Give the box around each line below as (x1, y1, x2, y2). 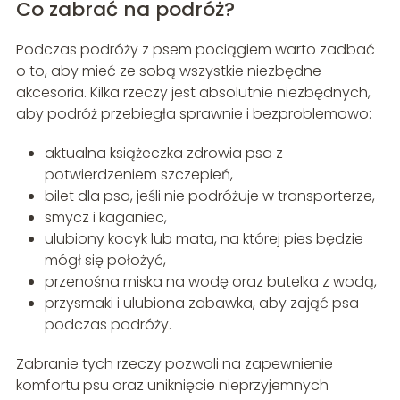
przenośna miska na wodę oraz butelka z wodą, (44, 271, 377, 292)
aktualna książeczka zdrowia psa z (44, 142, 283, 163)
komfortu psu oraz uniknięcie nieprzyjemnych (15, 374, 329, 396)
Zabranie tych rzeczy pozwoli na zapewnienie (15, 353, 333, 374)
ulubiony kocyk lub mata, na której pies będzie (44, 228, 363, 249)
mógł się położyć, (44, 249, 166, 271)
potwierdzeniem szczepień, (44, 163, 233, 185)
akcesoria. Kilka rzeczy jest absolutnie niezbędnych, (15, 81, 371, 103)
